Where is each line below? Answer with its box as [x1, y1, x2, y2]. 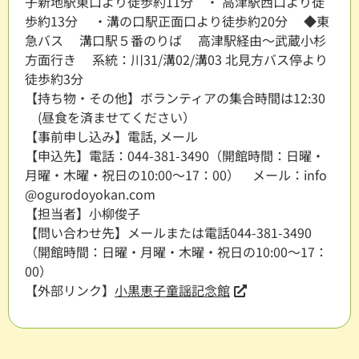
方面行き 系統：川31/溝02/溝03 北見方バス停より [25, 49, 328, 69]
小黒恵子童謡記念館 [115, 280, 230, 300]
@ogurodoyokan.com [25, 184, 168, 204]
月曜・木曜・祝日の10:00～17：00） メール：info [25, 164, 327, 184]
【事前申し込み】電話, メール [25, 126, 198, 146]
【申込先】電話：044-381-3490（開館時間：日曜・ [25, 145, 325, 165]
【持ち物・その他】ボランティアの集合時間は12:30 [25, 87, 325, 107]
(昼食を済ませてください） [25, 107, 196, 127]
